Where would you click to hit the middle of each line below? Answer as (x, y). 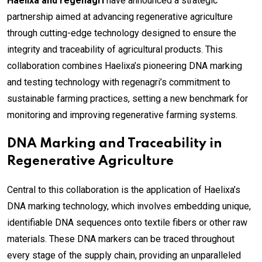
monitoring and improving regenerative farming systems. (122, 115)
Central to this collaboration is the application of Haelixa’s (124, 190)
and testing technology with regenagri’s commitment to (119, 82)
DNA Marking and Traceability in (115, 144)
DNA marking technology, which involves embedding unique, (129, 206)
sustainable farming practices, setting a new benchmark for (127, 99)
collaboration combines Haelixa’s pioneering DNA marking (125, 66)
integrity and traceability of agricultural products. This (115, 50)
